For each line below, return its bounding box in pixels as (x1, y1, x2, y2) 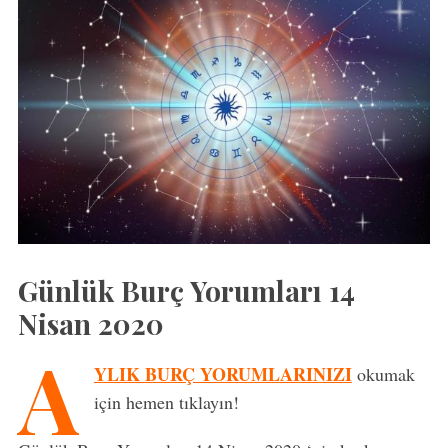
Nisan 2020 (17, 305, 164, 343)
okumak (356, 362, 415, 387)
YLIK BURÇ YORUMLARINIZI (93, 361, 352, 388)
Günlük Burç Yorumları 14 (17, 272, 355, 310)
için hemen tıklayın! (93, 390, 239, 415)
